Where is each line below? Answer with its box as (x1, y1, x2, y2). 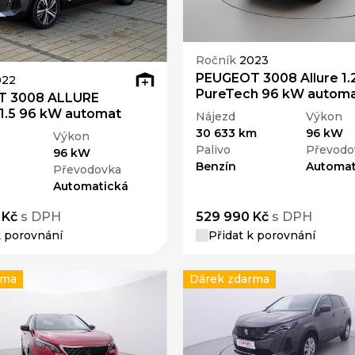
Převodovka (53, 162, 122, 177)
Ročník (195, 53, 239, 68)
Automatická (53, 178, 129, 193)
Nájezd (195, 109, 235, 124)
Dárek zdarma (189, 271, 269, 286)
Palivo (195, 142, 231, 157)
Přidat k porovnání (208, 227, 315, 242)
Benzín (195, 158, 236, 174)
